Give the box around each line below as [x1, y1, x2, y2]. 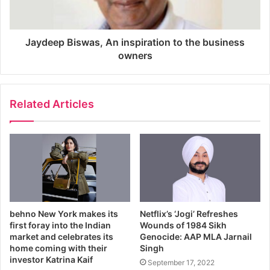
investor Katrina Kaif [10, 254, 93, 265]
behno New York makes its [10, 208, 118, 219]
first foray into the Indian [10, 219, 111, 230]
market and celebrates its [10, 231, 113, 242]
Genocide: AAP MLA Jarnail [140, 231, 252, 242]
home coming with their [10, 242, 107, 253]
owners [118, 49, 152, 61]
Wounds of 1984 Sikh [140, 219, 227, 230]
